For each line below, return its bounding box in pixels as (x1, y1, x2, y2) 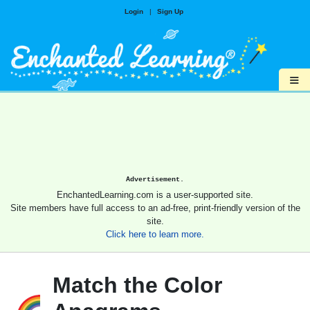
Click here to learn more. (106, 229, 204, 240)
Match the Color (53, 273, 222, 298)
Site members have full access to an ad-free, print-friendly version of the (10, 203, 300, 214)
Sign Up (156, 8, 183, 15)
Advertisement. (126, 175, 184, 184)
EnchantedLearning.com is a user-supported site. (57, 190, 253, 201)
